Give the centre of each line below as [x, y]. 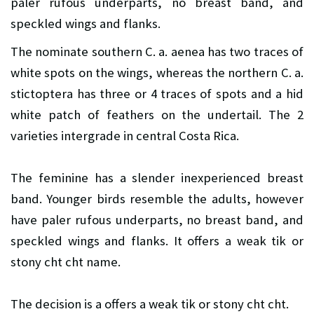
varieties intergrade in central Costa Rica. [125, 136]
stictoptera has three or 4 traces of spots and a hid [157, 94]
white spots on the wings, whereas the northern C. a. [157, 73]
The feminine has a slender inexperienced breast [157, 178]
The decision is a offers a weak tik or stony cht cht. [150, 304]
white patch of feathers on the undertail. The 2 [157, 115]
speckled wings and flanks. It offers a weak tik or [157, 241]
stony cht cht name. [66, 262]
